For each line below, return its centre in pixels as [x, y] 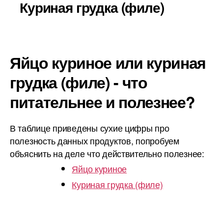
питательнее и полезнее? [102, 102]
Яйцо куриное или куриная [108, 62]
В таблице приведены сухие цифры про [90, 128]
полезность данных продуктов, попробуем [95, 140]
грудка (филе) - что [79, 82]
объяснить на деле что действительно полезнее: [107, 153]
